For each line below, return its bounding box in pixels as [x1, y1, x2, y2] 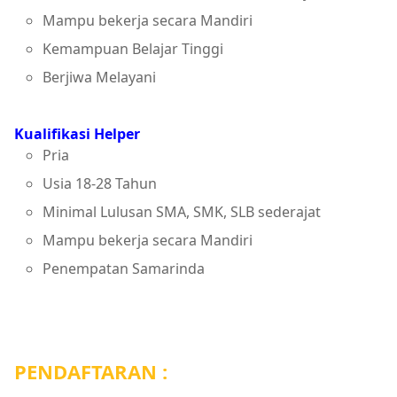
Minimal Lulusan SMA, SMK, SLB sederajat [43, 201, 321, 222]
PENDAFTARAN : [14, 357, 167, 385]
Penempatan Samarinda [43, 258, 205, 278]
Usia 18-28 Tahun [43, 173, 157, 193]
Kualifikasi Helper [14, 123, 140, 144]
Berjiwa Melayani [43, 66, 156, 87]
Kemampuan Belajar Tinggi [43, 38, 223, 58]
